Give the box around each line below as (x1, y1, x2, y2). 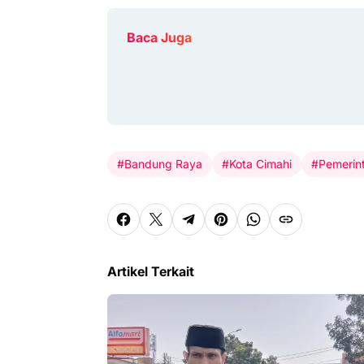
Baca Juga (127, 28, 192, 45)
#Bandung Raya (117, 157, 202, 171)
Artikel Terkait (107, 262, 194, 279)
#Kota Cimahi (222, 157, 292, 171)
